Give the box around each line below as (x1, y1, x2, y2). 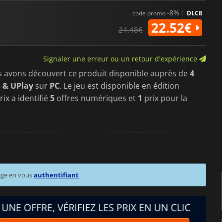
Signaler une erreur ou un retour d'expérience (43, 54, 199, 63)
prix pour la (142, 92, 187, 104)
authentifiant (34, 170, 79, 179)
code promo (132, 8, 167, 17)
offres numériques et (55, 92, 138, 104)
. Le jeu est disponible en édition (59, 80, 179, 91)
